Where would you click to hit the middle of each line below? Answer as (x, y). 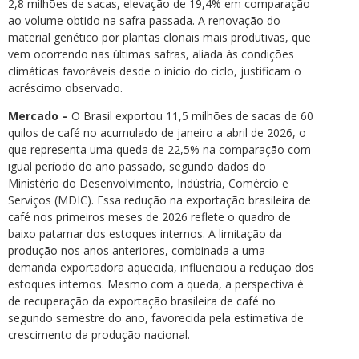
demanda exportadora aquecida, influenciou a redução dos (161, 268)
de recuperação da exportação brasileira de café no (142, 301)
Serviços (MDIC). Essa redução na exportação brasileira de (159, 200)
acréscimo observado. (65, 87)
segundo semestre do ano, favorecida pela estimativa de (156, 318)
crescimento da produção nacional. (99, 335)
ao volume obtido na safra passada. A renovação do (144, 20)
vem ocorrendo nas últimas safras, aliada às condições (151, 54)
